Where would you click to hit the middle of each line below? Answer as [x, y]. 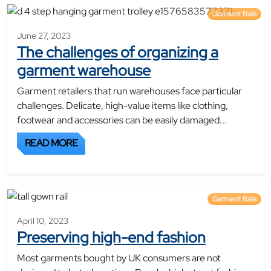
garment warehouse [84, 70]
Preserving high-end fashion [111, 237]
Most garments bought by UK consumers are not [119, 258]
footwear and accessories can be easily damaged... [122, 120]
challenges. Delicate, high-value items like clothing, [122, 105]
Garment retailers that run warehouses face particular [129, 91]
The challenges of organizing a [118, 52]
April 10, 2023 [43, 220]
